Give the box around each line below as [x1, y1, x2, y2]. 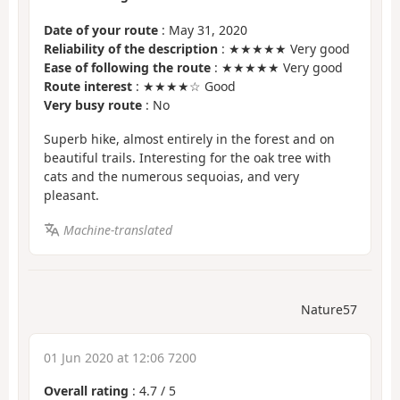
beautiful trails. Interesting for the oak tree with [44, 149, 331, 167]
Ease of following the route [44, 58, 211, 76]
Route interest [44, 77, 132, 95]
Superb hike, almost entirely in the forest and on [44, 130, 335, 148]
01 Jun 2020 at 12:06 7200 [44, 349, 196, 367]
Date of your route [44, 21, 158, 38]
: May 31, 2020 [158, 21, 247, 38]
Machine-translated [62, 221, 172, 238]
